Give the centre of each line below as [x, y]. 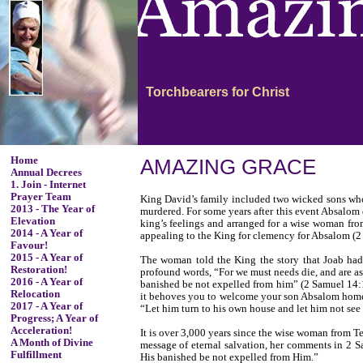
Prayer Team [41, 197]
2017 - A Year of [46, 306]
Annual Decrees [46, 173]
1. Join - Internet [48, 185]
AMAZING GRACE [228, 167]
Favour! [29, 246]
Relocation [35, 294]
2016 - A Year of [46, 282]
